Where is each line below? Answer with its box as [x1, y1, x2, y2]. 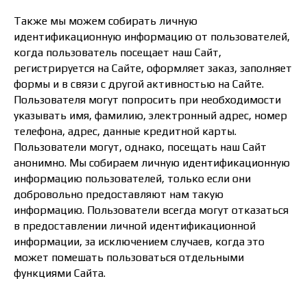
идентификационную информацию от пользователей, [14, 30, 290, 43]
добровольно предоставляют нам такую [14, 188, 223, 201]
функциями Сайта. [14, 267, 106, 280]
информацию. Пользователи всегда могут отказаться [14, 204, 288, 217]
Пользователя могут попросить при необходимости [14, 93, 281, 106]
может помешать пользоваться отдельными [14, 251, 244, 264]
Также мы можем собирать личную [14, 14, 197, 27]
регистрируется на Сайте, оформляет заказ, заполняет [14, 62, 292, 75]
